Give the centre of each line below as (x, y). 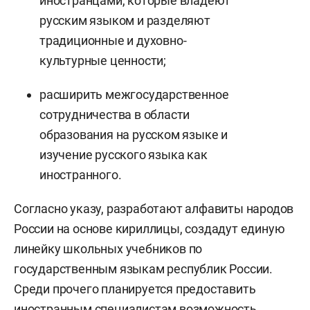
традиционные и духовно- (113, 40)
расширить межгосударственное (134, 94)
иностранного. (81, 174)
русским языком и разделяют (125, 20)
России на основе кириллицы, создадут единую (149, 228)
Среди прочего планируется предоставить (135, 289)
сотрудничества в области (115, 114)
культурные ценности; (103, 60)
